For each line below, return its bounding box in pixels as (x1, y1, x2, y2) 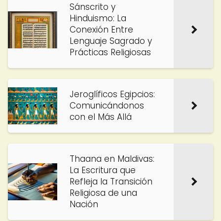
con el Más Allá (70, 111, 132, 123)
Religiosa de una (70, 187, 137, 199)
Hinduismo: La (70, 12, 126, 24)
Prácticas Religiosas (70, 46, 151, 58)
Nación (70, 198, 98, 210)
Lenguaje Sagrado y (70, 35, 152, 47)
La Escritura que (70, 164, 136, 176)
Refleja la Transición (70, 176, 152, 187)
